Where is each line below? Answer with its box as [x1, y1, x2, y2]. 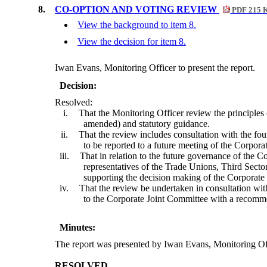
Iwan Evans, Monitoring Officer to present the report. [55, 63, 255, 73]
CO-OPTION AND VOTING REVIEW [55, 4, 219, 15]
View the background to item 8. [77, 20, 196, 30]
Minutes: [60, 222, 95, 233]
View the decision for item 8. [77, 36, 186, 47]
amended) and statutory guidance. [83, 119, 210, 129]
